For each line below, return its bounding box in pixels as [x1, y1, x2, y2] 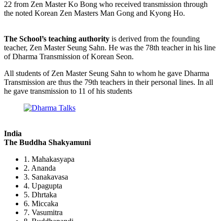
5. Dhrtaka [24, 190, 57, 199]
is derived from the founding [110, 34, 200, 43]
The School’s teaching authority [4, 34, 110, 43]
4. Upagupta [24, 181, 62, 190]
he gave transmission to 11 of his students [4, 86, 132, 95]
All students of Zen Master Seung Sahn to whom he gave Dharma [4, 69, 209, 77]
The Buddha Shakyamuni [4, 138, 91, 147]
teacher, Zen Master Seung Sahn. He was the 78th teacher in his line [4, 43, 216, 52]
